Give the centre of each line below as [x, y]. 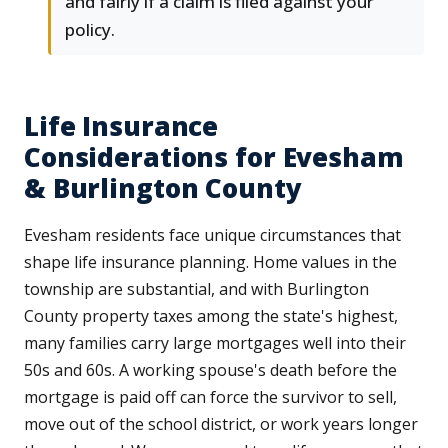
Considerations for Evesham [214, 157]
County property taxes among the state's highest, [211, 316]
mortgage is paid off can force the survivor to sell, [210, 397]
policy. [90, 30]
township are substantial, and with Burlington [196, 289]
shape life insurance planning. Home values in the [210, 262]
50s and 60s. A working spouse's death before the [210, 370]
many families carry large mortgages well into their [215, 343]
